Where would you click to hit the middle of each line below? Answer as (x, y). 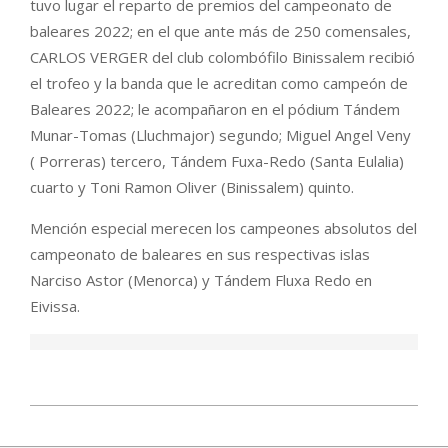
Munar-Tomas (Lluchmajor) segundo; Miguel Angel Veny (220, 135)
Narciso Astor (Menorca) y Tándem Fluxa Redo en (201, 280)
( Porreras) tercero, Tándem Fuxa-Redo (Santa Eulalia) (217, 161)
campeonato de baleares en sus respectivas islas (200, 254)
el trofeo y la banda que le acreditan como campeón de (219, 83)
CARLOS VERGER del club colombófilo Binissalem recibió (222, 57)
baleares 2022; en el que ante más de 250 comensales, (220, 31)
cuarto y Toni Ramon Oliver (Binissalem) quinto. (192, 187)
